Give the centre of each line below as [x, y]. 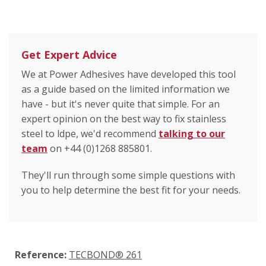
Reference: [41, 255]
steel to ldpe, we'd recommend [90, 134]
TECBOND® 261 [105, 255]
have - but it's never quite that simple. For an [121, 104]
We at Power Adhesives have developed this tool [129, 75]
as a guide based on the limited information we [126, 89]
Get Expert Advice [69, 55]
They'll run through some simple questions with [128, 175]
